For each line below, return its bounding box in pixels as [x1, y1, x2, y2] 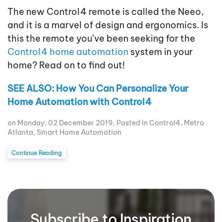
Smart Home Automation [37, 127, 121, 137]
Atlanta [7, 127, 33, 137]
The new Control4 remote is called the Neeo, [7, 5, 204, 17]
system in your [128, 46, 193, 57]
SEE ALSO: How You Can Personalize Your [7, 82, 188, 94]
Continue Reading [11, 149, 62, 157]
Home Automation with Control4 [7, 96, 152, 108]
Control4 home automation [7, 46, 128, 57]
